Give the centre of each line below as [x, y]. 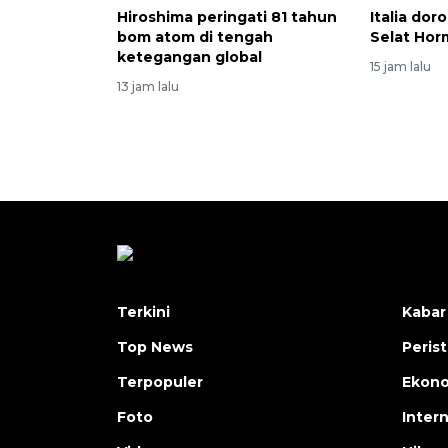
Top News [155, 347]
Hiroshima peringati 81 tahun [227, 17]
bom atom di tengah [195, 37]
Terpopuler [160, 382]
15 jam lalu [401, 67]
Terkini [143, 312]
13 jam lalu [148, 87]
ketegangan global [189, 57]
